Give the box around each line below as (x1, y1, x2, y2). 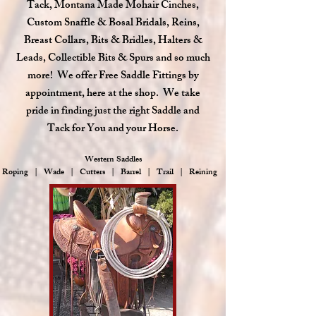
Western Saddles (84, 152, 142, 168)
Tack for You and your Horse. (47, 120, 178, 139)
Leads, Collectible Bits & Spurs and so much (16, 49, 210, 68)
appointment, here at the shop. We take (25, 85, 200, 104)
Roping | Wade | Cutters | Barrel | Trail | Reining (2, 165, 224, 181)
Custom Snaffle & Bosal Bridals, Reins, (26, 14, 200, 33)
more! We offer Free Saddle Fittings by (27, 67, 199, 86)
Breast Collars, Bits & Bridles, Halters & (23, 32, 202, 51)
